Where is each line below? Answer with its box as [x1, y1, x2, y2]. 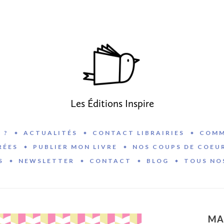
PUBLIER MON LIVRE [33, 143, 117, 151]
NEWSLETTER [18, 157, 74, 165]
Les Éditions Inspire [70, 97, 154, 110]
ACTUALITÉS [23, 129, 77, 137]
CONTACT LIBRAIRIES [92, 129, 184, 137]
